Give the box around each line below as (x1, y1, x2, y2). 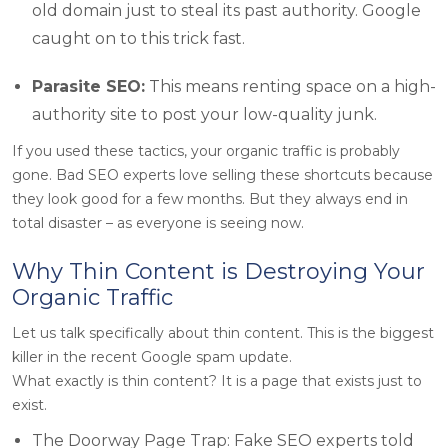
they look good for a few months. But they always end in (12, 189, 408, 208)
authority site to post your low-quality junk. (32, 104, 377, 124)
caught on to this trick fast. (32, 28, 245, 48)
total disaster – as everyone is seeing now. (12, 213, 304, 232)
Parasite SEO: (32, 76, 145, 96)
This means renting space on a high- (145, 76, 436, 96)
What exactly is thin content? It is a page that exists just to (12, 371, 422, 390)
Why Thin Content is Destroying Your (12, 257, 425, 285)
